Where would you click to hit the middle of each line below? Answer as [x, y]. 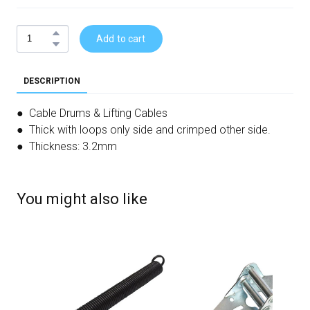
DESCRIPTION [52, 81]
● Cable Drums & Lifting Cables [92, 113]
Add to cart [121, 38]
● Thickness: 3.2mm [67, 146]
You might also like [82, 199]
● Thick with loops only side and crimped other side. [144, 129]
